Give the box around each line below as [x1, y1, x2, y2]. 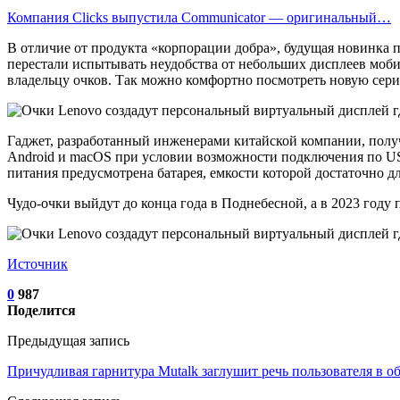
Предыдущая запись [7, 332, 129, 348]
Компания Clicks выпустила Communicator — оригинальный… [7, 9, 391, 25]
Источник [7, 255, 68, 271]
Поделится [7, 302, 76, 318]
